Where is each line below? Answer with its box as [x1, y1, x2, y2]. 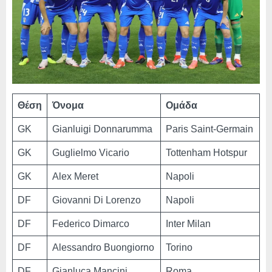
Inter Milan [166, 219, 211, 229]
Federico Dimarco [52, 219, 129, 229]
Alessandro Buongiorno [52, 242, 154, 253]
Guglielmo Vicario [52, 148, 129, 158]
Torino [166, 242, 192, 253]
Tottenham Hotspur [166, 148, 247, 158]
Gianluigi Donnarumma [52, 124, 152, 135]
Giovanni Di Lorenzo [52, 195, 141, 206]
